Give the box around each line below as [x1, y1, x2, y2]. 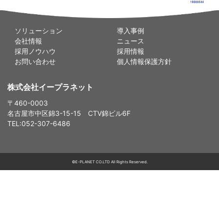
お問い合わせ [15, 57, 56, 66]
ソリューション [15, 26, 63, 35]
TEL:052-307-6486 [7, 119, 70, 128]
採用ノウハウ [15, 47, 56, 56]
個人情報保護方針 [117, 57, 172, 66]
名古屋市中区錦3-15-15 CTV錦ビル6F [7, 109, 131, 118]
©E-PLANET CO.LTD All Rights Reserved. [71, 159, 148, 165]
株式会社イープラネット [7, 82, 93, 92]
